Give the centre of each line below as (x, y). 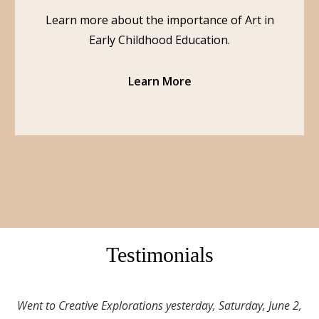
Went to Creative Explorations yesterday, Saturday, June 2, (159, 305)
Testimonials (159, 255)
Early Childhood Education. (159, 40)
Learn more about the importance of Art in (159, 20)
